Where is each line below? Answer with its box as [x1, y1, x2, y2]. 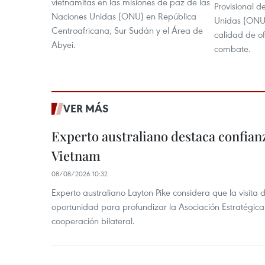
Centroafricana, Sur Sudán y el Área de [51, 24, 203, 37]
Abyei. [51, 38, 76, 51]
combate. [214, 43, 251, 55]
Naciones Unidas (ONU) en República [51, 10, 196, 22]
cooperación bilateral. [51, 215, 135, 227]
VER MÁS [63, 101, 109, 116]
